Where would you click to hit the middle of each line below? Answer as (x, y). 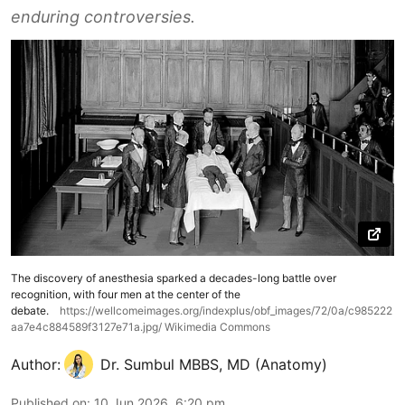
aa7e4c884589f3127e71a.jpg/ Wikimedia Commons (141, 326)
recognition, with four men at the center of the (126, 294)
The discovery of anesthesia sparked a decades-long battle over (174, 278)
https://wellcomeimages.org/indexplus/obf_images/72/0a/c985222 (226, 310)
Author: (36, 364)
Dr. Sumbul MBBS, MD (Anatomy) (214, 364)
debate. (30, 310)
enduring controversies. (103, 17)
